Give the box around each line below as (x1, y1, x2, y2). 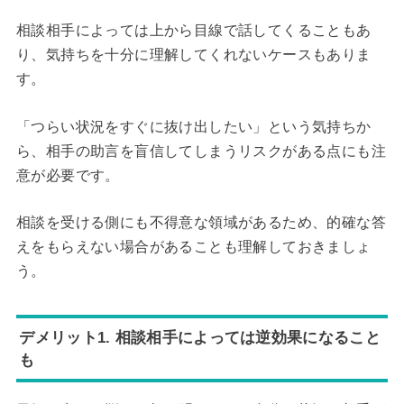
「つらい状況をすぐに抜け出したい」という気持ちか (15, 118, 372, 134)
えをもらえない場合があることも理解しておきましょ (15, 239, 372, 255)
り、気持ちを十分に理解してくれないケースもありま (15, 47, 372, 63)
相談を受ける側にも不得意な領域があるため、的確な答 (15, 215, 386, 231)
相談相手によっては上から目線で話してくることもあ (15, 23, 372, 39)
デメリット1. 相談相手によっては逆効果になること (19, 327, 381, 346)
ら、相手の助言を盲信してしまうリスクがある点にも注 (15, 142, 386, 159)
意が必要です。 (15, 167, 120, 183)
